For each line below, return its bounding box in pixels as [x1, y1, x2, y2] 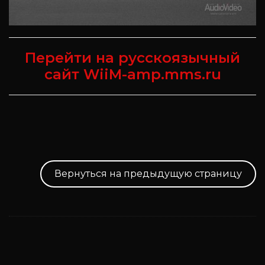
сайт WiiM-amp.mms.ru [44, 65, 221, 83]
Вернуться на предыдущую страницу [54, 167, 242, 179]
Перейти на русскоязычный [25, 49, 240, 66]
